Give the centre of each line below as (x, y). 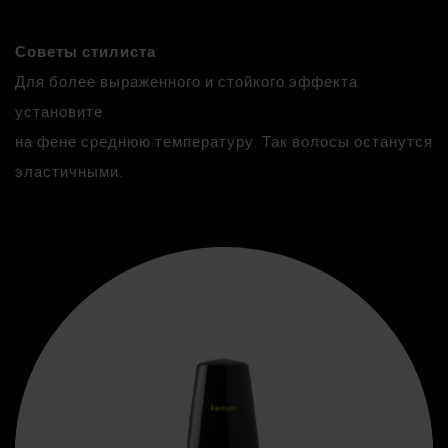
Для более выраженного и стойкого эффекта (186, 81)
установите (59, 111)
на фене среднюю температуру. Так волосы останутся (224, 141)
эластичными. (69, 171)
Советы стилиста (85, 51)
